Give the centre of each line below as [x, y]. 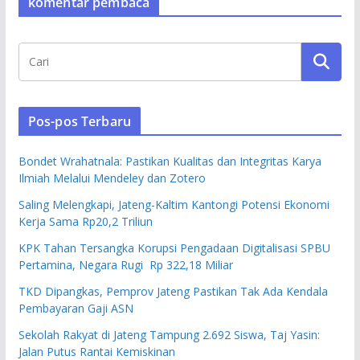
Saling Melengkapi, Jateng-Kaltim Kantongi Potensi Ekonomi [174, 204]
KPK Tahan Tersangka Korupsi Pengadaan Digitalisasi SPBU [174, 247]
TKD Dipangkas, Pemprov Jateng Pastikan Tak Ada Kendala [173, 291]
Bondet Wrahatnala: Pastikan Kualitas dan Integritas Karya [170, 161]
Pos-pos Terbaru [80, 121]
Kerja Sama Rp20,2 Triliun [85, 221]
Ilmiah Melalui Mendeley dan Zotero [112, 178]
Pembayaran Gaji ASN [76, 308]
